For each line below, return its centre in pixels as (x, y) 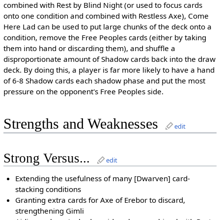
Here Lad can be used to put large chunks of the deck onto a (107, 27)
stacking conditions (48, 189)
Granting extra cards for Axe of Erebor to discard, (100, 200)
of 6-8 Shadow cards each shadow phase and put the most (104, 81)
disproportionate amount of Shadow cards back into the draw (109, 59)
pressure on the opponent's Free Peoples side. (83, 92)
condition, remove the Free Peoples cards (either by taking (105, 38)
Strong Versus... (46, 158)
